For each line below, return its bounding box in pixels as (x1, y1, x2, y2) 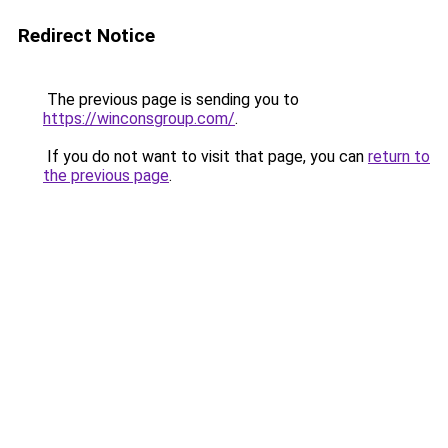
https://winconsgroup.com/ (43, 109, 235, 128)
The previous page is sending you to (43, 90, 299, 109)
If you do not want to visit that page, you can (43, 147, 368, 166)
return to (368, 147, 430, 166)
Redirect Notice (18, 24, 155, 47)
